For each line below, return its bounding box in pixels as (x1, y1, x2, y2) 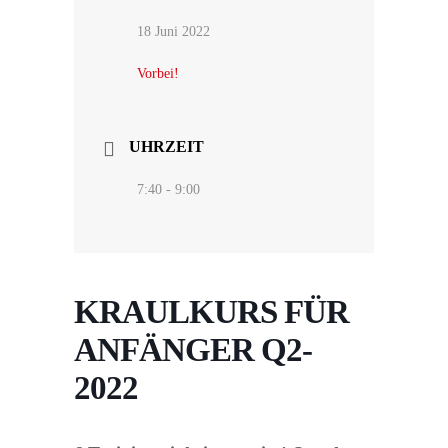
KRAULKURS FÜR (74, 294, 349, 331)
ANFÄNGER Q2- (74, 332, 312, 369)
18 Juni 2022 (137, 24, 210, 40)
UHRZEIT (129, 138, 204, 156)
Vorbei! (137, 66, 179, 82)
